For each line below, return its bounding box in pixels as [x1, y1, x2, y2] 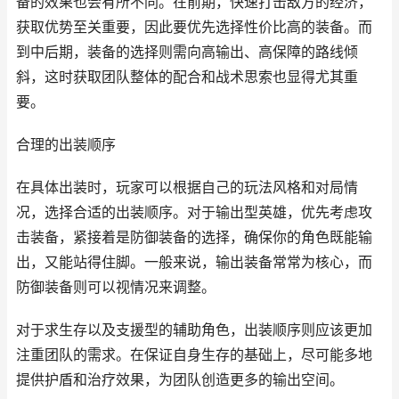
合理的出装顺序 [16, 136, 116, 153]
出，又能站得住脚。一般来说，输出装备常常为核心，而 [16, 254, 372, 271]
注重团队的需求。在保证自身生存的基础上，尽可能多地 [16, 346, 372, 363]
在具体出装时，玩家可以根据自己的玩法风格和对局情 [16, 179, 358, 196]
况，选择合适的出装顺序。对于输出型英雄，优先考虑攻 [16, 204, 372, 221]
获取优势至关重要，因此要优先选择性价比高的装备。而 [16, 19, 372, 36]
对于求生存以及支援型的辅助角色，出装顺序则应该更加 [16, 322, 372, 338]
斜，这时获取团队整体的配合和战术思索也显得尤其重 [16, 69, 358, 85]
